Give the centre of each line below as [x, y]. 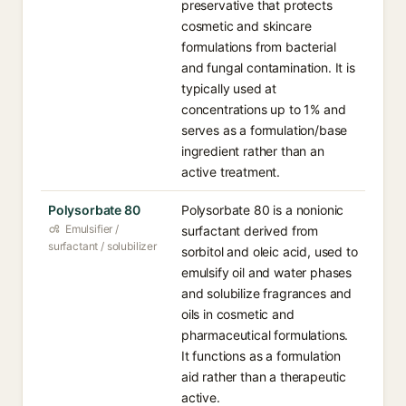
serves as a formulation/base [265, 130]
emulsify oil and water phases [267, 272]
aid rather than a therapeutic [264, 377]
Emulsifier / [92, 229]
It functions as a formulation [261, 356]
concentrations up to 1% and [264, 109]
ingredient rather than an [253, 151]
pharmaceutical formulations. [265, 335]
